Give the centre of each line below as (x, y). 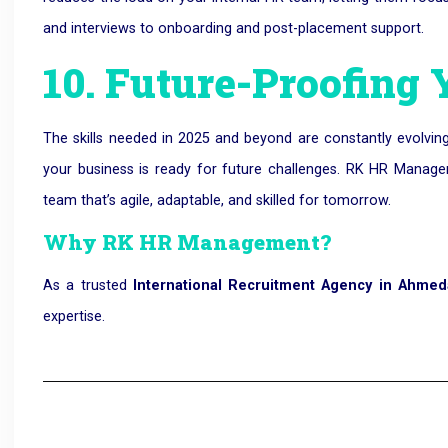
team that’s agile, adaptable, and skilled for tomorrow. (217, 200)
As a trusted (88, 286)
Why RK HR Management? (187, 242)
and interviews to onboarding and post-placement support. (234, 29)
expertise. (74, 317)
